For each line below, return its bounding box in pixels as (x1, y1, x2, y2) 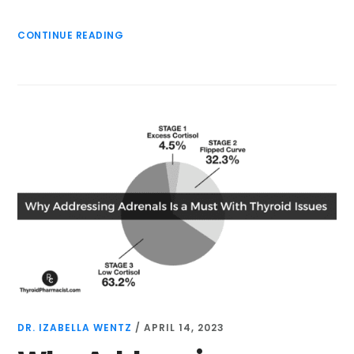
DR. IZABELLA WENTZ (17, 320, 133, 334)
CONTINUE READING (17, 28, 124, 43)
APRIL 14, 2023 (144, 320, 225, 334)
